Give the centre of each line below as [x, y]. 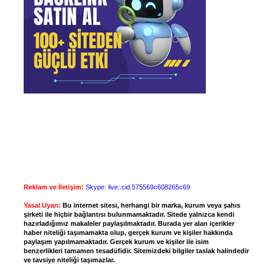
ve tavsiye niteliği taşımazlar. [69, 260]
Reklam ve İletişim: [53, 187]
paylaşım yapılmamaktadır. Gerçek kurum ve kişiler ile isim [116, 241]
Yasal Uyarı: [42, 205]
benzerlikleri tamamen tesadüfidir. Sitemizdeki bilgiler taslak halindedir [136, 250]
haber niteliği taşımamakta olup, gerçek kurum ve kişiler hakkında [128, 232]
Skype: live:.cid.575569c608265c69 [138, 187]
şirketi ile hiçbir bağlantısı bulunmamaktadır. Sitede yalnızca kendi [129, 214]
